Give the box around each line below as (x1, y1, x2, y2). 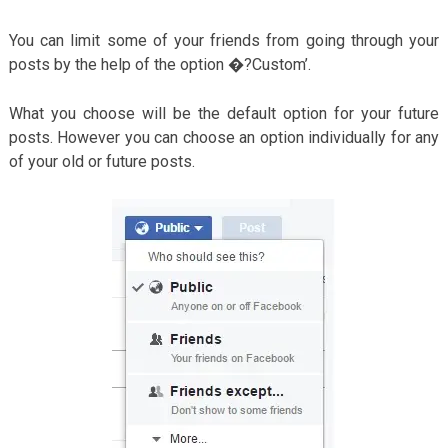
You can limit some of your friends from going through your (8, 30, 440, 50)
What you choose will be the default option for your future (8, 103, 440, 123)
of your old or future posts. (8, 151, 195, 171)
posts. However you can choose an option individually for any (8, 127, 440, 147)
